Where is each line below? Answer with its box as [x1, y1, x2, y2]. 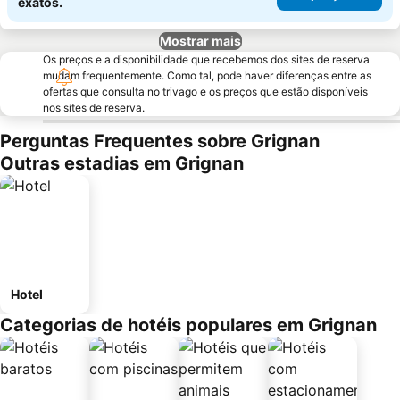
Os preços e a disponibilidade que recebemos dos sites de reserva [43, 53, 370, 66]
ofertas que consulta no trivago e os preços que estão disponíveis [43, 85, 368, 98]
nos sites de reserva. [43, 101, 145, 114]
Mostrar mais [159, 33, 241, 48]
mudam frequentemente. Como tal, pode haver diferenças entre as [43, 69, 371, 82]
